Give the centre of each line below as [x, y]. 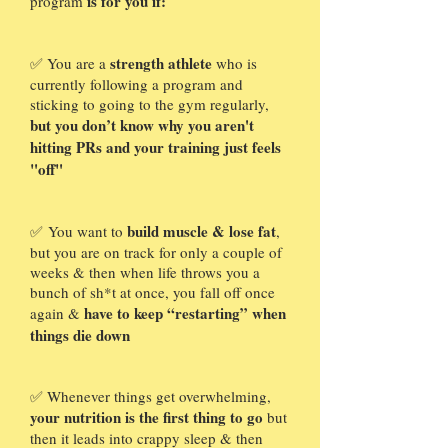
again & [57, 313]
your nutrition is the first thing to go [146, 417]
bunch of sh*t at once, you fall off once [152, 292]
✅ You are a [70, 63]
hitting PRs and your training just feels [155, 147]
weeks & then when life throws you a [145, 272]
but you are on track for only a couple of [156, 252]
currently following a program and [136, 84]
